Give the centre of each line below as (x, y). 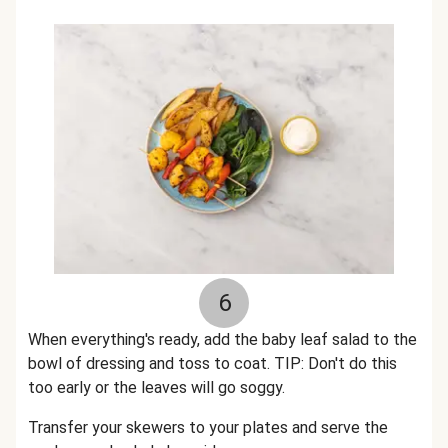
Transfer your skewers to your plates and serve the (208, 427)
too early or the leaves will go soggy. (156, 387)
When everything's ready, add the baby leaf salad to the (222, 339)
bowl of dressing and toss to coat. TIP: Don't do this (212, 363)
